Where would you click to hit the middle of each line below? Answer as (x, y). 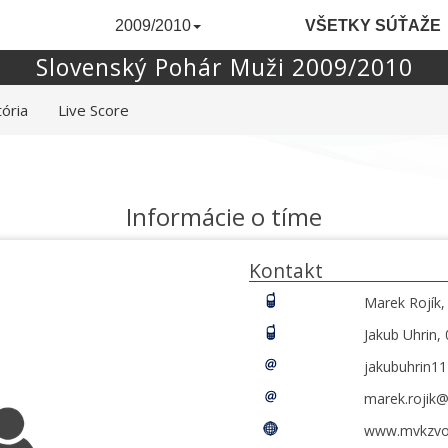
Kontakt (286, 270)
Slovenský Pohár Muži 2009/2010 (224, 67)
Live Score (93, 110)
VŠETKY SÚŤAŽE (373, 25)
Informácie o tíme (224, 216)
